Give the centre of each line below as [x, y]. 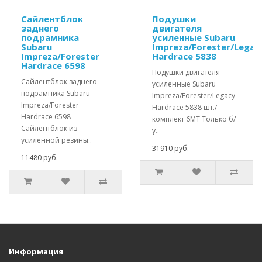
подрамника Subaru [56, 93]
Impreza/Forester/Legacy [194, 95]
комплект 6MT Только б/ [194, 119]
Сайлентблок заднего [59, 81]
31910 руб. [170, 148]
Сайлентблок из [49, 128]
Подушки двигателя [186, 72]
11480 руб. [39, 157]
